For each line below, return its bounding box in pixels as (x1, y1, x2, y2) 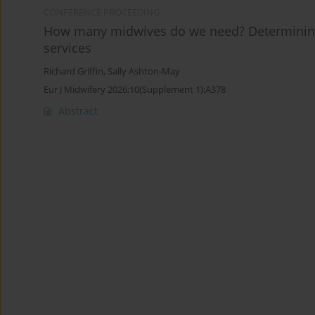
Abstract (58, 104, 98, 118)
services (44, 39, 91, 57)
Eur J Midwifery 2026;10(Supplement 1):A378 (44, 83, 226, 96)
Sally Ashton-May (108, 65, 180, 78)
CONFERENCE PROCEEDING (44, 6, 160, 19)
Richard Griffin (44, 65, 103, 78)
